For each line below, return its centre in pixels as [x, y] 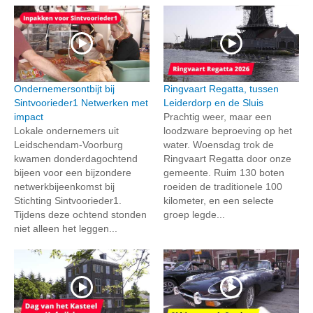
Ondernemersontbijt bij [64, 88]
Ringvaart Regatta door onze [227, 158]
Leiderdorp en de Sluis [213, 102]
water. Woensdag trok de [219, 144]
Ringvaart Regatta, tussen [221, 88]
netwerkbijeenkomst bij [64, 186]
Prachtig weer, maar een [218, 116]
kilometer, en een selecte [219, 200]
